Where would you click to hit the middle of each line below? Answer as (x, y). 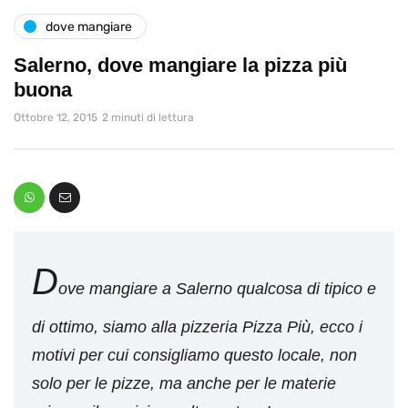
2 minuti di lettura (148, 118)
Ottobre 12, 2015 (56, 118)
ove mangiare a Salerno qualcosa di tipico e (217, 289)
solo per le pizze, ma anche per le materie (184, 384)
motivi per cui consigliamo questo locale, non (194, 356)
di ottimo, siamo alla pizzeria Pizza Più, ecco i (197, 327)
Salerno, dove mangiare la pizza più (180, 66)
